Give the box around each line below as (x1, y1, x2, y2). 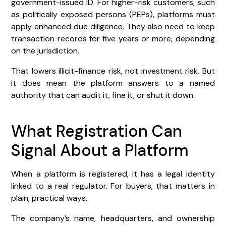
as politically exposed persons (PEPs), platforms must (11, 9, 215, 20)
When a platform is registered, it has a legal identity (11, 168, 215, 179)
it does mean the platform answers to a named (11, 77, 215, 88)
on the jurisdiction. (11, 45, 80, 56)
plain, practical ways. (11, 192, 88, 203)
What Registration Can (11, 120, 183, 142)
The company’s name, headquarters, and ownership (11, 212, 215, 223)
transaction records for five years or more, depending (11, 33, 215, 44)
